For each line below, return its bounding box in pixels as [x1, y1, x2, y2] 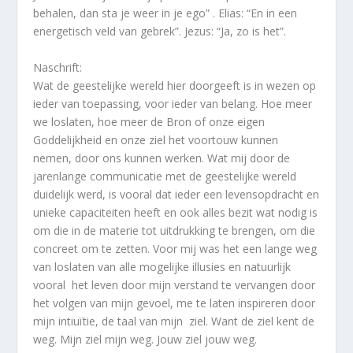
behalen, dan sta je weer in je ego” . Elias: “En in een [33, 6, 298, 21]
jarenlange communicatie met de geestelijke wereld [33, 169, 297, 184]
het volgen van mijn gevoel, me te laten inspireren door [33, 295, 316, 311]
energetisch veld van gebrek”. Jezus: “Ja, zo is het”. [33, 24, 287, 39]
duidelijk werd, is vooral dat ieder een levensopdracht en [33, 187, 320, 203]
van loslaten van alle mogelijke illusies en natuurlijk [33, 259, 292, 275]
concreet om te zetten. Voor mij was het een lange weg [33, 241, 318, 257]
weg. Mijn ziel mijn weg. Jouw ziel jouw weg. [33, 332, 258, 347]
